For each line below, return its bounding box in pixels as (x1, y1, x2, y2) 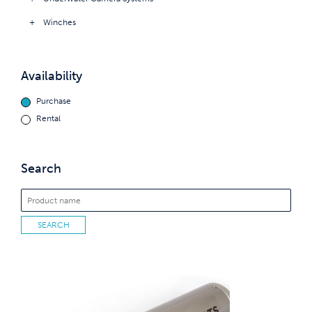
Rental (36, 113, 61, 123)
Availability (21, 68, 82, 84)
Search (21, 160, 61, 176)
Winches (43, 17, 76, 27)
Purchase (36, 95, 71, 106)
